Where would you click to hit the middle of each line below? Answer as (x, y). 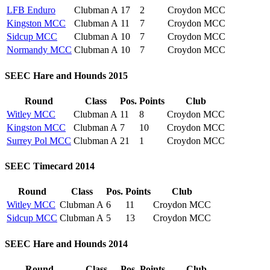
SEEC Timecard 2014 (50, 166)
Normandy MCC (39, 50)
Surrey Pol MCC (39, 140)
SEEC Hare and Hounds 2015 (66, 75)
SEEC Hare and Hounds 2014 (66, 243)
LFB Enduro (31, 10)
